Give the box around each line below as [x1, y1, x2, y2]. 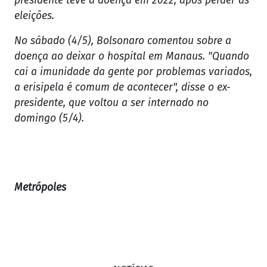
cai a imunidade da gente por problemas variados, [14, 66, 252, 79]
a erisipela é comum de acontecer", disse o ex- [14, 81, 231, 94]
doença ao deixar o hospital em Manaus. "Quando [14, 50, 249, 63]
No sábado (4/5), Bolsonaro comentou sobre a [14, 35, 231, 48]
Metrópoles [14, 181, 66, 194]
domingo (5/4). [14, 112, 84, 125]
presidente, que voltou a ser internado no [14, 97, 209, 110]
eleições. [14, 10, 54, 23]
